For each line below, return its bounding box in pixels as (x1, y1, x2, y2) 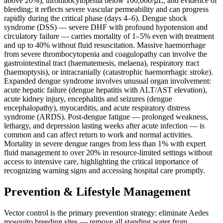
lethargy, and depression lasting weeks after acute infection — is (4, 121, 205, 130)
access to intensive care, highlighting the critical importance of (4, 157, 198, 166)
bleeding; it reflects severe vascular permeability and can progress (4, 5, 209, 14)
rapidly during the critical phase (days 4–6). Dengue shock (4, 14, 187, 23)
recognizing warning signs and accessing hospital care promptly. (4, 166, 205, 175)
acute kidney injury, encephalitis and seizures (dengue (4, 95, 172, 104)
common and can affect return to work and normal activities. (4, 130, 193, 139)
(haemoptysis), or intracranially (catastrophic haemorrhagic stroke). (4, 68, 213, 77)
